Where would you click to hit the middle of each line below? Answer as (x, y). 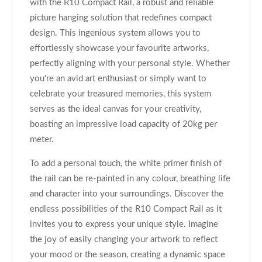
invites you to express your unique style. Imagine (124, 224)
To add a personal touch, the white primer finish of (126, 163)
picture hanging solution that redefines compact (121, 18)
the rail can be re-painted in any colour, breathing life (130, 178)
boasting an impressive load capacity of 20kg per (123, 124)
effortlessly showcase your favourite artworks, (119, 48)
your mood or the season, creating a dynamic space (127, 254)
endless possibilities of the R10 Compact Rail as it (126, 209)
